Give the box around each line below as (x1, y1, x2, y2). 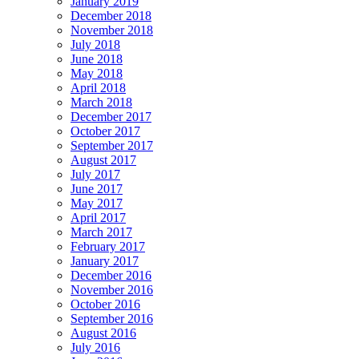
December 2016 (71, 268, 151, 283)
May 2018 (71, 67, 123, 81)
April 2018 (71, 81, 126, 95)
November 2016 (71, 283, 153, 297)
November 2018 (71, 23, 153, 38)
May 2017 (71, 196, 123, 211)
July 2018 (71, 38, 120, 52)
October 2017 (71, 124, 140, 139)
